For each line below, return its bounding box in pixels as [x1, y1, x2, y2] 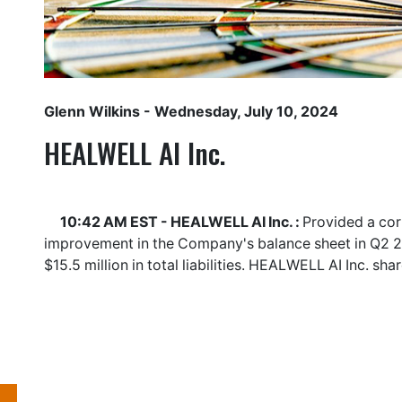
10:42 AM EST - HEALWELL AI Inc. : [60, 213, 302, 231]
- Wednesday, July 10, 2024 [140, 102, 338, 120]
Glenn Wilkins [44, 102, 140, 120]
